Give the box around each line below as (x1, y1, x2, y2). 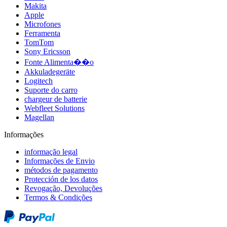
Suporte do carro (24, 86, 78, 94)
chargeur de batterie (24, 95, 87, 103)
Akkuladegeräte (24, 67, 75, 76)
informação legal (24, 147, 78, 156)
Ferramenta (24, 29, 60, 37)
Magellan (24, 113, 54, 122)
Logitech (24, 77, 53, 85)
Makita (24, 2, 47, 10)
